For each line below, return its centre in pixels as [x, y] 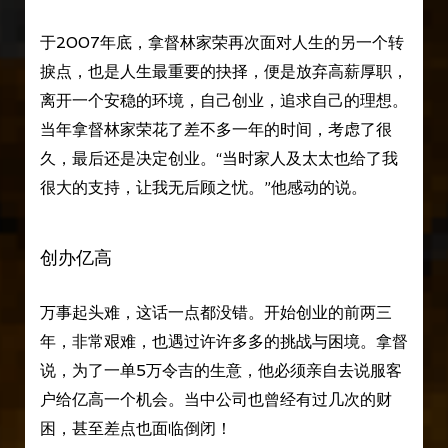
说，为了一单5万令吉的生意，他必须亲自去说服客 [220, 371]
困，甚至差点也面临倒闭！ [135, 429]
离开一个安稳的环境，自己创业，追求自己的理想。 [223, 100]
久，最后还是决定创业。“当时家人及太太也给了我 [218, 158]
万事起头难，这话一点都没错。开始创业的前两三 [215, 313]
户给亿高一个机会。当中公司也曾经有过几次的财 [215, 400]
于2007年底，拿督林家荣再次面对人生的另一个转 [221, 42]
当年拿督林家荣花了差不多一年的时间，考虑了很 [215, 129]
